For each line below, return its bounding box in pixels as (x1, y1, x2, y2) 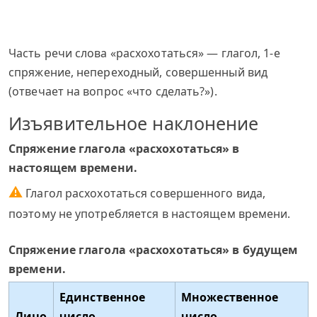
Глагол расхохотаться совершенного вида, (23, 185, 266, 201)
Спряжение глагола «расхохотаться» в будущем (8, 242, 299, 258)
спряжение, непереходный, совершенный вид (8, 64, 268, 80)
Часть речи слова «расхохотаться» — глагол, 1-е (8, 45, 280, 61)
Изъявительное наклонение (8, 111, 259, 135)
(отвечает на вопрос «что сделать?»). (8, 83, 217, 99)
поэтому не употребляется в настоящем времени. (8, 206, 291, 221)
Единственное (59, 289, 146, 305)
